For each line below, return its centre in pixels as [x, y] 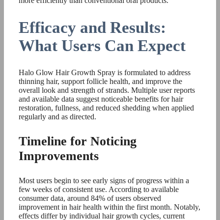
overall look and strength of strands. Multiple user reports [107, 90]
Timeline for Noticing [78, 141]
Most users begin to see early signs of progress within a [104, 180]
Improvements [59, 156]
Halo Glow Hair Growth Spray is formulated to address [105, 72]
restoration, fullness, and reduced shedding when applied [106, 108]
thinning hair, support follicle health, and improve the [100, 81]
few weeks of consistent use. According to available [99, 189]
